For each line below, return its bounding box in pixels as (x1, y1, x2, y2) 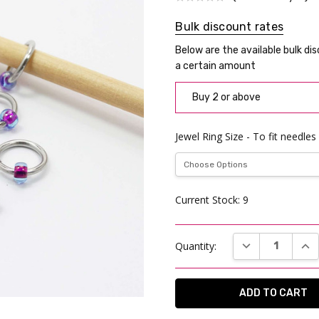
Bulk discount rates (175, 19, 284, 33)
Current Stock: (175, 193, 244, 207)
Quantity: (175, 239, 217, 253)
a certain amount (175, 59, 256, 72)
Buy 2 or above (192, 90, 261, 103)
